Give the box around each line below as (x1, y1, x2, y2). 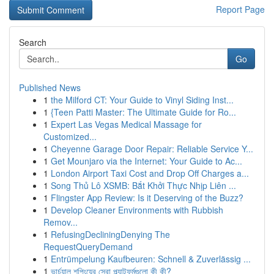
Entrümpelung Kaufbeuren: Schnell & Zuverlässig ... (51, 253, 251, 265)
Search (19, 36, 46, 48)
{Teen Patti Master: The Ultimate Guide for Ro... (51, 106, 236, 118)
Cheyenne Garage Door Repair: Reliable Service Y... (51, 143, 253, 155)
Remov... (43, 216, 78, 228)
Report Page (216, 3, 265, 15)
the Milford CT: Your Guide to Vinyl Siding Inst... (51, 94, 234, 106)
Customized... (43, 130, 97, 143)
